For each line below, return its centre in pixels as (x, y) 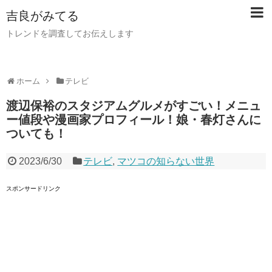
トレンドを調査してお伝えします (70, 33)
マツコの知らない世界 (166, 161)
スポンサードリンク (33, 189)
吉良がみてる (42, 16)
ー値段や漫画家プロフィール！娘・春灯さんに (134, 120)
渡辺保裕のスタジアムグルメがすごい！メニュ (134, 106)
